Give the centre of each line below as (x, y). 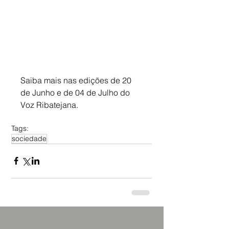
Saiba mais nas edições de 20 (77, 80)
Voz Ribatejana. (49, 105)
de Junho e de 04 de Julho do (76, 92)
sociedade (29, 138)
